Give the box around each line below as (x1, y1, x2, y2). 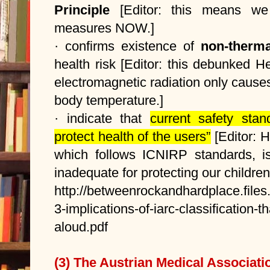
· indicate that (54, 110, 150, 126)
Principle (54, 2, 120, 17)
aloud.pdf (54, 219, 108, 234)
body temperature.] (54, 92, 163, 108)
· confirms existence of (54, 38, 201, 54)
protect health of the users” (54, 128, 211, 144)
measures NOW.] (54, 20, 154, 36)
